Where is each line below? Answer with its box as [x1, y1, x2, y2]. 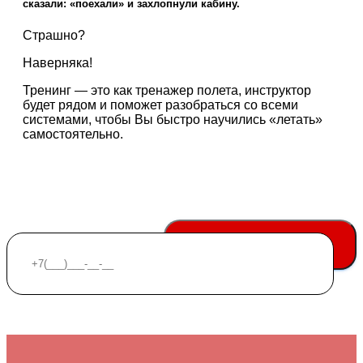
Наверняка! [23, 55, 92, 70]
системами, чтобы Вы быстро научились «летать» [23, 112, 322, 126]
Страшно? [23, 28, 85, 42]
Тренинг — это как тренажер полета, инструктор [23, 83, 311, 97]
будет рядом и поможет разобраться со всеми [23, 97, 298, 112]
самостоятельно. [23, 126, 123, 141]
